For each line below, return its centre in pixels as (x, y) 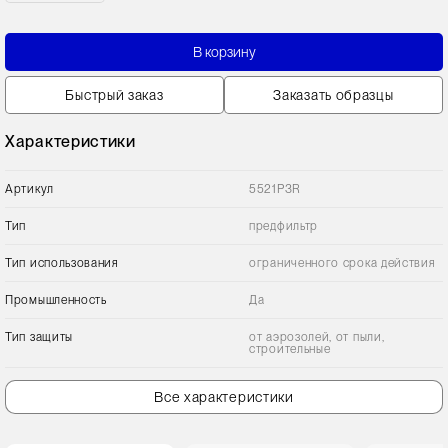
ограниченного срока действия (342, 263)
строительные (290, 349)
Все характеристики (224, 397)
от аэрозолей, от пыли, (317, 337)
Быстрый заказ (114, 95)
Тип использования (62, 263)
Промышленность (56, 300)
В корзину (224, 52)
